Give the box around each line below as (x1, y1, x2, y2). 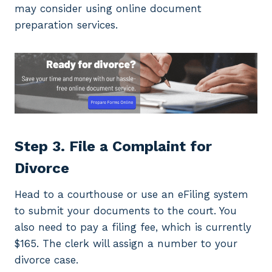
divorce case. (15, 254, 78, 267)
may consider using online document (15, 2, 202, 15)
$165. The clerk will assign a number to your (15, 237, 237, 250)
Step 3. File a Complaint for (15, 138, 212, 155)
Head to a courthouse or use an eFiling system (15, 188, 248, 201)
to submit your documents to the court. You (15, 205, 237, 217)
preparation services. (15, 19, 118, 32)
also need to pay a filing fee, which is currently (15, 221, 251, 234)
